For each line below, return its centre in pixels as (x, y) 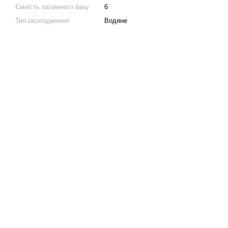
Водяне (116, 21)
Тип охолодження (42, 21)
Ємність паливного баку (52, 7)
